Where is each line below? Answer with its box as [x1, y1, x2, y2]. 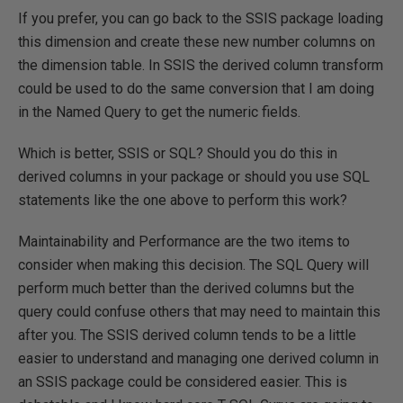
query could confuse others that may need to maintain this [18, 303, 381, 320]
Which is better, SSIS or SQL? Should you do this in [18, 145, 337, 162]
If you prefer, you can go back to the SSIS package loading [18, 10, 383, 27]
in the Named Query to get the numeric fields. [18, 103, 300, 121]
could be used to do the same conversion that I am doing [18, 80, 374, 97]
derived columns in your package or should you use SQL [18, 168, 370, 185]
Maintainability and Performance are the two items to [18, 233, 350, 250]
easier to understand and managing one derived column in [18, 350, 379, 367]
